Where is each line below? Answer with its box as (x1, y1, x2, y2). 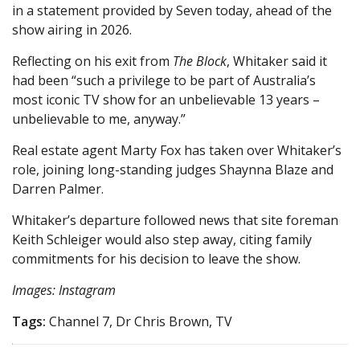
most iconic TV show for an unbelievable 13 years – (12, 91, 320, 108)
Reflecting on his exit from (12, 52, 173, 70)
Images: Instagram (12, 281, 116, 299)
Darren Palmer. (12, 180, 104, 198)
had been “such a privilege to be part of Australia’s (12, 72, 316, 89)
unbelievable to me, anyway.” (12, 110, 186, 128)
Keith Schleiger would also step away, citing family (12, 231, 312, 248)
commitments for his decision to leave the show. (12, 250, 301, 268)
